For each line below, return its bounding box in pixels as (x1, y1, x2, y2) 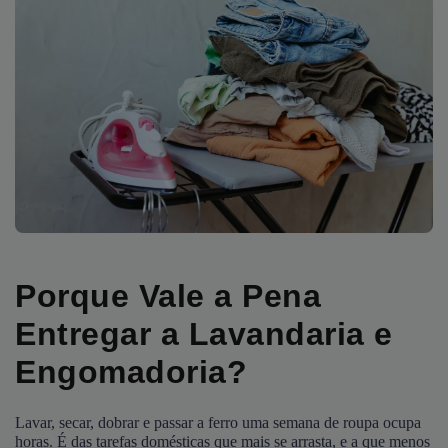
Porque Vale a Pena (15, 277, 321, 314)
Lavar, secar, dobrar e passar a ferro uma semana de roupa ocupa (15, 414, 421, 431)
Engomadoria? (15, 353, 247, 390)
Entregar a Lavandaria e (15, 315, 393, 352)
